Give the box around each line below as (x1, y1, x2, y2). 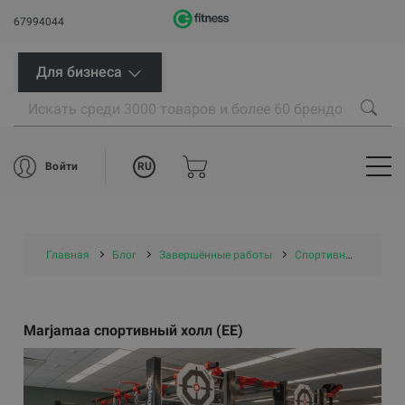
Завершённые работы (159, 249, 273, 261)
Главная (46, 249, 90, 261)
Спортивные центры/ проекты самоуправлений (295, 249, 346, 261)
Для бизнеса (36, 63, 126, 80)
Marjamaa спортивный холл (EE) (24, 322, 244, 339)
